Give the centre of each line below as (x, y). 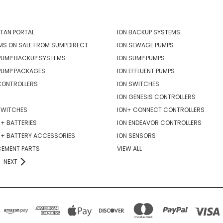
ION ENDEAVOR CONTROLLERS (159, 122)
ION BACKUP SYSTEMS (148, 32)
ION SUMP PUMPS (141, 58)
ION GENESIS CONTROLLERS (156, 97)
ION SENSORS (136, 135)
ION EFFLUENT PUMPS (146, 71)
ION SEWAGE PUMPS (145, 45)
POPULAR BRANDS (155, 13)
